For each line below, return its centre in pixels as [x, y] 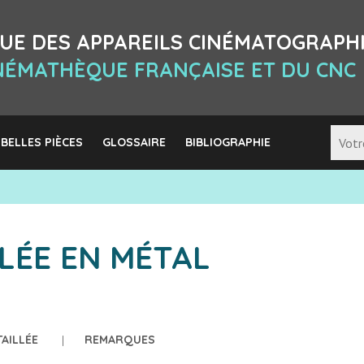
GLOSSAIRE [134, 142]
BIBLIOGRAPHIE [228, 142]
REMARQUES [120, 340]
